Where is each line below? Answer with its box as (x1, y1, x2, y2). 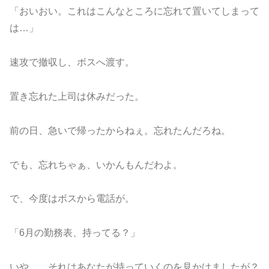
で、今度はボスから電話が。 (10, 193, 134, 204)
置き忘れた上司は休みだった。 (10, 91, 144, 101)
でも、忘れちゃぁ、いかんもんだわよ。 (10, 159, 183, 170)
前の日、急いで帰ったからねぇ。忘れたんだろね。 (10, 125, 231, 136)
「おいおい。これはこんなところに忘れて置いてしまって (10, 6, 259, 17)
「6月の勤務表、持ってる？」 (10, 228, 140, 238)
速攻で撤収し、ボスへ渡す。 (10, 57, 134, 68)
